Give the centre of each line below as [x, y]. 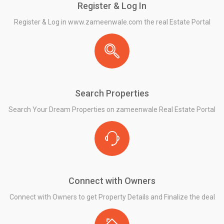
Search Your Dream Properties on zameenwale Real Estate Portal [112, 109]
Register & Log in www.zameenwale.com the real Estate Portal [112, 22]
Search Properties [112, 93]
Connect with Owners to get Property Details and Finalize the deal [112, 197]
